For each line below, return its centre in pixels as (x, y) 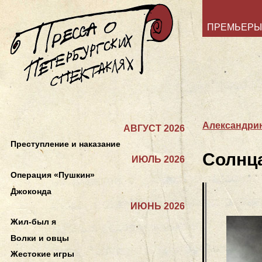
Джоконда (31, 191)
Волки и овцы (40, 238)
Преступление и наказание (65, 144)
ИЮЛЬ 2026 (158, 159)
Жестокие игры (42, 254)
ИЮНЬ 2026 (158, 206)
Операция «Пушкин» (53, 175)
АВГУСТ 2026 (154, 128)
